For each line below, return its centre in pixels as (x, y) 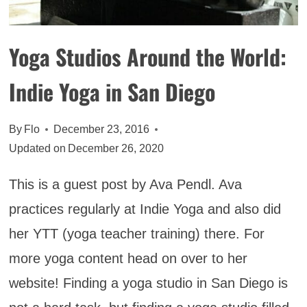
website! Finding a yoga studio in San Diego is (148, 283)
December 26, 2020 (115, 149)
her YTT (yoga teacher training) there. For (136, 234)
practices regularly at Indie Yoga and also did (145, 209)
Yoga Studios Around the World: (147, 57)
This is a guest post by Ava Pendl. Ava (125, 185)
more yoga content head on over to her (128, 259)
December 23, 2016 (101, 130)
